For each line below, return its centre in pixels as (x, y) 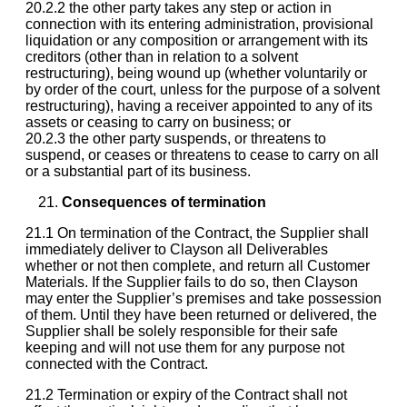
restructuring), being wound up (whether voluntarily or (196, 73)
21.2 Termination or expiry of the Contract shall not (186, 394)
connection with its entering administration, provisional (199, 24)
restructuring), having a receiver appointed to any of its (199, 105)
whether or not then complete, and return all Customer (198, 265)
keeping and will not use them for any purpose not (185, 347)
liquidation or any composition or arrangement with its (197, 40)
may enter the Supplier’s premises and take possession (203, 298)
